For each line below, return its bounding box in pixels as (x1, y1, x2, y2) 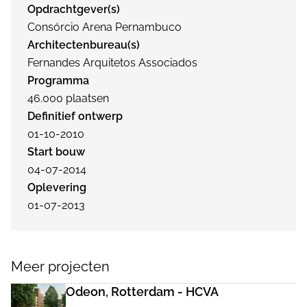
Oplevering (27, 181, 86, 195)
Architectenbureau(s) (27, 38, 140, 52)
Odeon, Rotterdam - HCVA (66, 284, 219, 299)
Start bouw (27, 145, 85, 159)
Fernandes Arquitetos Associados (27, 56, 197, 70)
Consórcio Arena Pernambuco (27, 21, 182, 34)
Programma (27, 74, 89, 88)
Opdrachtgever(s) (27, 3, 120, 16)
